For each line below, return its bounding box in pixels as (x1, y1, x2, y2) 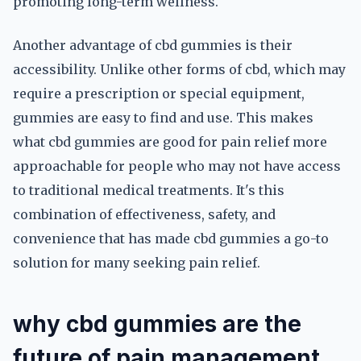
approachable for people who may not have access (13, 158, 341, 174)
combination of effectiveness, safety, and (13, 206, 276, 222)
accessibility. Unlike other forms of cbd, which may (13, 61, 346, 77)
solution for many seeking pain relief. (13, 255, 260, 271)
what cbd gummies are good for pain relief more (13, 134, 327, 150)
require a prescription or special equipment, (13, 85, 305, 102)
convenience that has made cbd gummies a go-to (13, 230, 329, 247)
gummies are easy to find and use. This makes (13, 110, 313, 126)
